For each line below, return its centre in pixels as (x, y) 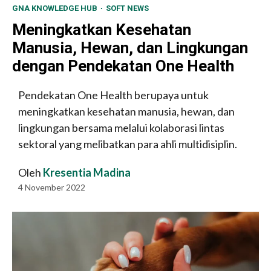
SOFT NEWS (127, 8)
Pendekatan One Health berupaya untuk (113, 95)
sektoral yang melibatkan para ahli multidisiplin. (128, 144)
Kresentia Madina (87, 173)
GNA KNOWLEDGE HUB (56, 8)
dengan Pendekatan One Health (123, 66)
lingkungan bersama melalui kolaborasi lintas (121, 128)
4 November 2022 (53, 188)
